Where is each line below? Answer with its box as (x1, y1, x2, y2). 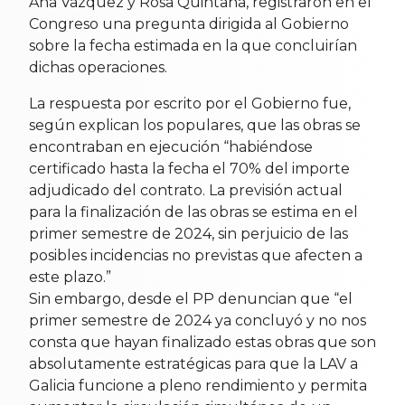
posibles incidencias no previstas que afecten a (29, 247, 363, 265)
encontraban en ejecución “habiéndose (29, 138, 313, 156)
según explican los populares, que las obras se (29, 117, 361, 135)
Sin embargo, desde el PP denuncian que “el (29, 290, 353, 308)
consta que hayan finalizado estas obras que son (29, 334, 376, 352)
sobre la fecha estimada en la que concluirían (29, 37, 357, 55)
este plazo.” (29, 268, 111, 287)
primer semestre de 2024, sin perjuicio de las (29, 225, 348, 243)
